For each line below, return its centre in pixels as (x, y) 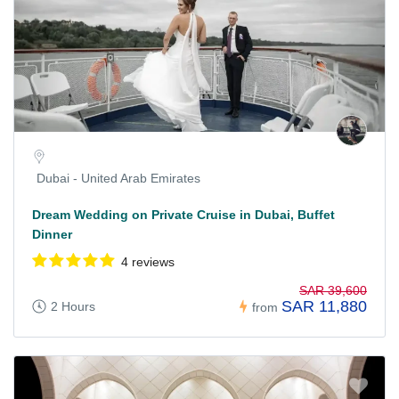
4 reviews (148, 261)
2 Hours (73, 307)
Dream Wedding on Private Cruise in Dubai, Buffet (183, 214)
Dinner (52, 234)
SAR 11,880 (324, 307)
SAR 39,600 (333, 291)
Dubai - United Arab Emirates (118, 178)
